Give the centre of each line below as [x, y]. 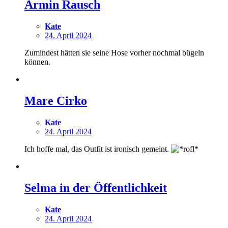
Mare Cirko [56, 101]
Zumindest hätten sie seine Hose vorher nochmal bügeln [114, 53]
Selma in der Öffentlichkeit [96, 188]
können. [37, 62]
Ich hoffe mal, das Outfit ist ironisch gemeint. [98, 149]
